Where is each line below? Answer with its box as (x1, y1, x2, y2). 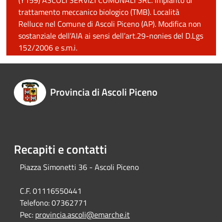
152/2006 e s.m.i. (18, 42, 77, 54)
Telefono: (20, 197, 50, 209)
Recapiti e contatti (14, 140, 107, 159)
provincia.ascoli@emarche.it (35, 209, 130, 221)
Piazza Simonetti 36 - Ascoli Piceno (20, 161, 139, 173)
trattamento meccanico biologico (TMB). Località (18, 6, 179, 18)
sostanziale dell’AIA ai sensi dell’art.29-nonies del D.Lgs (18, 30, 203, 42)
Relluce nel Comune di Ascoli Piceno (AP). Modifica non (18, 18, 201, 30)
